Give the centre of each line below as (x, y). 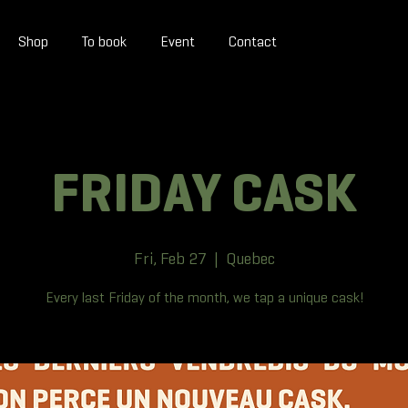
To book (105, 41)
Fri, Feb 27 (170, 258)
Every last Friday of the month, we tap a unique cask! (204, 297)
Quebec (250, 258)
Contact (252, 41)
